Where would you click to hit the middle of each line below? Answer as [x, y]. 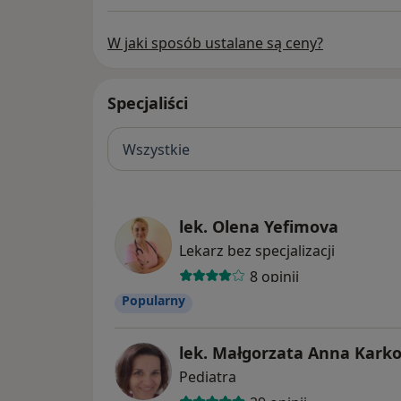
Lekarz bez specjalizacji [257, 251]
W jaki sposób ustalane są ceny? [215, 43]
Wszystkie [156, 149]
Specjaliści [148, 103]
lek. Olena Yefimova [259, 227]
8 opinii [274, 276]
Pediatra [208, 377]
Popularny [154, 301]
